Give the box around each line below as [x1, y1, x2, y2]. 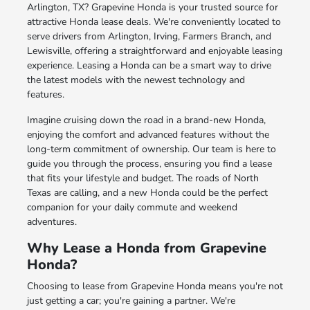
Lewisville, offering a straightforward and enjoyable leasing [26, 44, 282, 57]
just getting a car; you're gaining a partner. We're [26, 293, 235, 307]
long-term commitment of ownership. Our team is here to [26, 142, 276, 156]
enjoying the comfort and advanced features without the [26, 127, 269, 141]
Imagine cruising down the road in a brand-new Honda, [26, 113, 266, 127]
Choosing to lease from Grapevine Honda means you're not [26, 279, 283, 293]
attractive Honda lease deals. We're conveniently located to [26, 15, 281, 28]
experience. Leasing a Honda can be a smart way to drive [26, 58, 271, 72]
